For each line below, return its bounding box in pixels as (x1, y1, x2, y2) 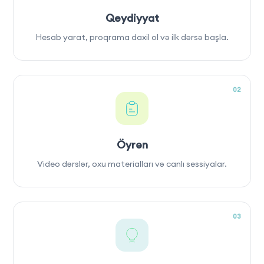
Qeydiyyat (105, 11, 159, 25)
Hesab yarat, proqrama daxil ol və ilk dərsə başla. (35, 31, 229, 42)
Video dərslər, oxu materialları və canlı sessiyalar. (37, 158, 227, 169)
